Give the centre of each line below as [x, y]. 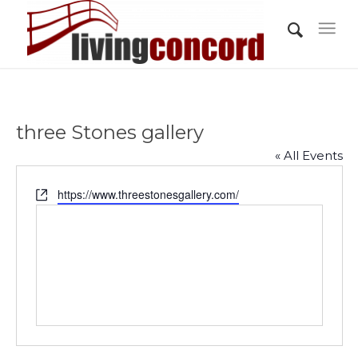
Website [55, 193]
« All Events [308, 155]
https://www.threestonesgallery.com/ [148, 194]
